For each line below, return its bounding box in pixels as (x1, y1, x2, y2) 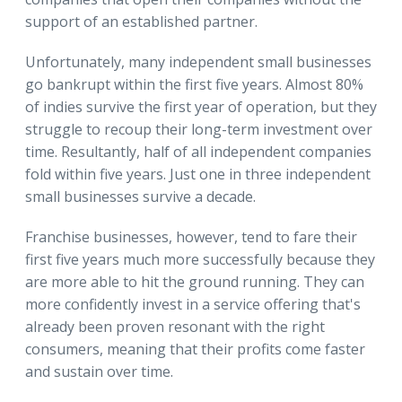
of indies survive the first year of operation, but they (25, 96, 377, 117)
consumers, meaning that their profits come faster (25, 338, 365, 359)
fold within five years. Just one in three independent (25, 163, 371, 184)
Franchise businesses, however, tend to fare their (25, 226, 357, 247)
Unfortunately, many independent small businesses (25, 51, 371, 72)
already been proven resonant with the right (25, 316, 325, 336)
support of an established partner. (25, 11, 258, 31)
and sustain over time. (25, 361, 173, 381)
